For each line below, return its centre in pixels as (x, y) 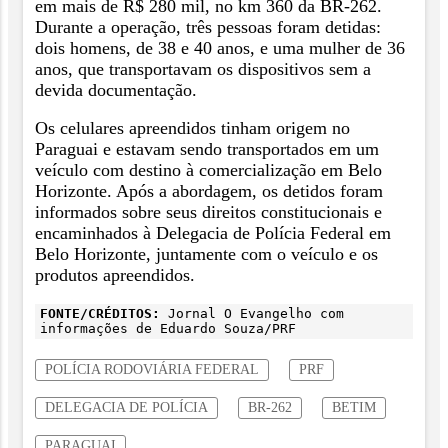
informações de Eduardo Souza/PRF (168, 329)
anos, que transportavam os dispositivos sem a (203, 68)
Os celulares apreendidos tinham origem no (192, 128)
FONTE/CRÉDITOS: (100, 314)
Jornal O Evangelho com (252, 314)
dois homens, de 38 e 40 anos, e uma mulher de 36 (220, 47)
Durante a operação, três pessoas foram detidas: (208, 26)
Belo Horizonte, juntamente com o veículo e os (206, 254)
